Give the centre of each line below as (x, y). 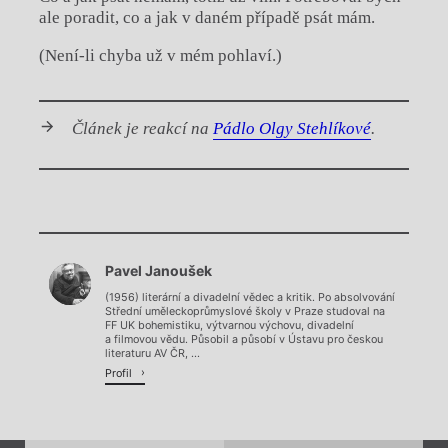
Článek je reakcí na (142, 129)
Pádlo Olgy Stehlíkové (292, 129)
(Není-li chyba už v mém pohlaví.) (160, 56)
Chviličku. (224, 229)
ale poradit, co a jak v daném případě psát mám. (206, 18)
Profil (120, 373)
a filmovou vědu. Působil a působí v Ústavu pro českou (244, 340)
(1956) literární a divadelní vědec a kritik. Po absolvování (250, 298)
